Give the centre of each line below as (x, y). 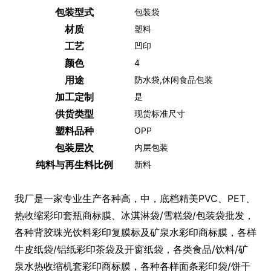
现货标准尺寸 (160, 113)
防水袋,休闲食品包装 (174, 80)
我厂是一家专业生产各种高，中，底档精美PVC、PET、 (135, 198)
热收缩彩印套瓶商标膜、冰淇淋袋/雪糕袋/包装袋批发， (134, 215)
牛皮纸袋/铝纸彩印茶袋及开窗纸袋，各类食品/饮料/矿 (131, 249)
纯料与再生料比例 (74, 165)
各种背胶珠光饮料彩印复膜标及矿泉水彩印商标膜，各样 (135, 232)
